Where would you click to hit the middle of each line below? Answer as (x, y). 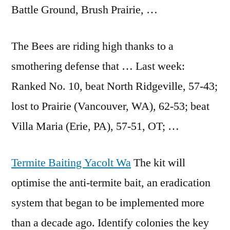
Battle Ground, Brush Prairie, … (84, 10)
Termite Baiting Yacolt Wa (71, 163)
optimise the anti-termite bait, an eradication (111, 183)
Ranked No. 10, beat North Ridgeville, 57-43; (114, 86)
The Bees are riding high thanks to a (92, 46)
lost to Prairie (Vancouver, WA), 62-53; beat (110, 106)
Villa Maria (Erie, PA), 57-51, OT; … (95, 126)
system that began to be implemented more (108, 203)
